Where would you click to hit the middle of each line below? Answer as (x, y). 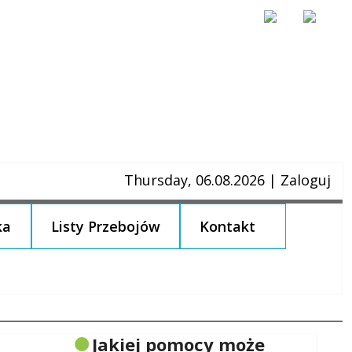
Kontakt (228, 226)
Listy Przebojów (105, 226)
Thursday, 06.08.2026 (196, 180)
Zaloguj (306, 180)
